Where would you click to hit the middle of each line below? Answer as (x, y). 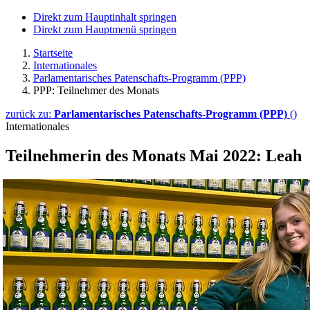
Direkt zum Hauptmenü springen (105, 29)
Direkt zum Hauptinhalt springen (105, 17)
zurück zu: (30, 114)
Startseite (53, 53)
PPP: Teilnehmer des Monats (96, 90)
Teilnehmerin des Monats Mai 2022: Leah (154, 155)
